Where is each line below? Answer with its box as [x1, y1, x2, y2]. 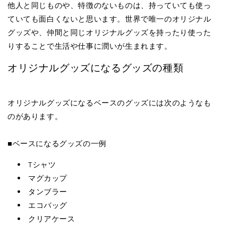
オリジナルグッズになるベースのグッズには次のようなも [8, 98, 211, 108]
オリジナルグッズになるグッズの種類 [8, 61, 184, 74]
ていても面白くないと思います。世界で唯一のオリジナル [8, 14, 211, 24]
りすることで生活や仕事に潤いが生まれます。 [8, 41, 172, 51]
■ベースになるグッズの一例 [8, 139, 106, 149]
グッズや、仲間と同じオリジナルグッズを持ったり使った [8, 28, 211, 38]
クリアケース [28, 214, 75, 224]
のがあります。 [8, 111, 63, 122]
